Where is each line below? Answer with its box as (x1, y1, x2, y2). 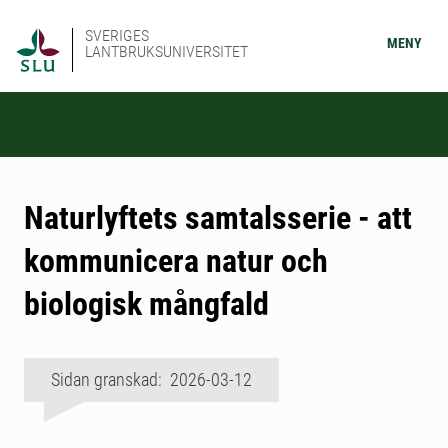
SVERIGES (85, 26, 149, 45)
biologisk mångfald (24, 285, 269, 323)
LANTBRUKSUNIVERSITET (85, 42, 248, 61)
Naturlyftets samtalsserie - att (24, 199, 412, 237)
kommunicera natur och (24, 242, 328, 280)
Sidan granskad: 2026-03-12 (51, 369, 252, 390)
